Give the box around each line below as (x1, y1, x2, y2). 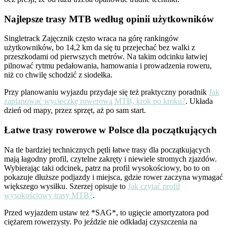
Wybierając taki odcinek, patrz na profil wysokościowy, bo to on (4, 163, 210, 172)
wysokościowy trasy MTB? (4, 191, 93, 200)
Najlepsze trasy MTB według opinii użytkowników (4, 13, 214, 24)
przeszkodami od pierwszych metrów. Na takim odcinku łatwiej (4, 52, 207, 61)
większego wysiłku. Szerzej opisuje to (4, 181, 128, 191)
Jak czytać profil (128, 181, 180, 191)
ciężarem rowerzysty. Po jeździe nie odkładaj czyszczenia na (4, 217, 197, 226)
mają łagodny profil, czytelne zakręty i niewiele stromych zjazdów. (4, 154, 217, 163)
